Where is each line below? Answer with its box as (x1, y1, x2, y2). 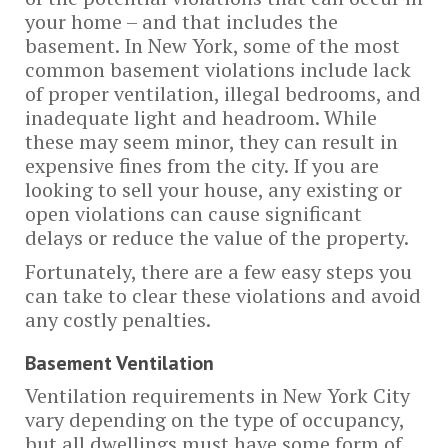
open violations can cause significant (25, 200, 362, 227)
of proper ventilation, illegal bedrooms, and (25, 80, 421, 107)
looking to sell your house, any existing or (25, 176, 402, 203)
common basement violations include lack (25, 56, 411, 83)
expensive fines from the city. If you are (25, 152, 379, 179)
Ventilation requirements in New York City (25, 382, 410, 409)
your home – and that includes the (25, 8, 338, 35)
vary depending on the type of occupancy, (25, 406, 404, 433)
